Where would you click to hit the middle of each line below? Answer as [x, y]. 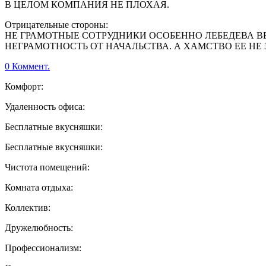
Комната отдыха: [39, 188]
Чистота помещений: [47, 167]
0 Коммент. [27, 66]
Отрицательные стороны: [56, 25]
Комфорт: [24, 87]
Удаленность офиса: [45, 107]
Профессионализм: [43, 248]
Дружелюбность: [39, 228]
